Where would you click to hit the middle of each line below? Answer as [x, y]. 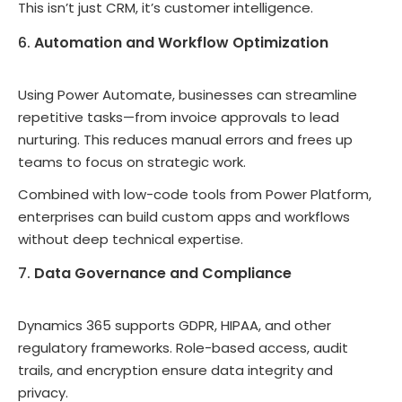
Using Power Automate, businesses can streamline [188, 94]
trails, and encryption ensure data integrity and [175, 371]
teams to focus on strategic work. [132, 162]
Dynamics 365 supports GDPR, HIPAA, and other [175, 326]
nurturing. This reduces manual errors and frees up [185, 139]
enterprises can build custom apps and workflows [184, 216]
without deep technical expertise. [131, 239]
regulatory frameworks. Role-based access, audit [183, 348]
